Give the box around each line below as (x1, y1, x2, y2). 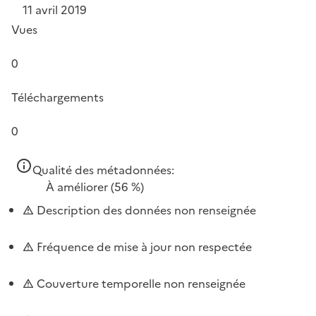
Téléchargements (11, 89, 104, 106)
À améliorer (46, 178, 108, 195)
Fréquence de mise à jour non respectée (34, 238, 252, 255)
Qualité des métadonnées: (32, 162, 174, 178)
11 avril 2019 (23, 1, 87, 18)
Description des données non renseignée (34, 202, 256, 219)
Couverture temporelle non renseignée (34, 275, 245, 292)
